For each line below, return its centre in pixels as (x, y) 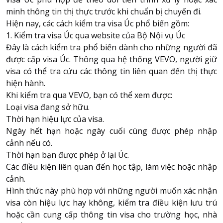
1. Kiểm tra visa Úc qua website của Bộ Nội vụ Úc (96, 35)
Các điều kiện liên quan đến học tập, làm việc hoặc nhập (111, 167)
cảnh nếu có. (29, 143)
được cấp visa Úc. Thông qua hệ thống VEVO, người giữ (111, 59)
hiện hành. (26, 83)
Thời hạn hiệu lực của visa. (55, 119)
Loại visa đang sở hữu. (48, 107)
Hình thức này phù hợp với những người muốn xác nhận (111, 190)
